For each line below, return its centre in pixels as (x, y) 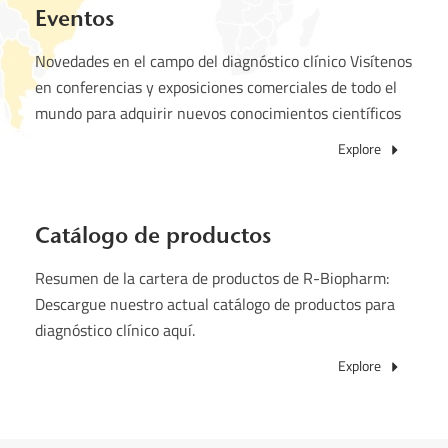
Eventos (74, 18)
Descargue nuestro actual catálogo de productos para (215, 303)
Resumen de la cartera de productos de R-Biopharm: (212, 277)
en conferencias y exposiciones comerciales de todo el (216, 86)
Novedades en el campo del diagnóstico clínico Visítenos (223, 60)
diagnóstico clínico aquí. (115, 329)
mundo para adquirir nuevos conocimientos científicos (218, 112)
